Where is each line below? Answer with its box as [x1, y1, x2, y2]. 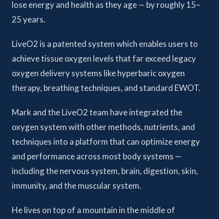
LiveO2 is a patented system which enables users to [12, 39, 198, 49]
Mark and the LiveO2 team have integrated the [12, 107, 182, 117]
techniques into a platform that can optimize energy [12, 136, 200, 147]
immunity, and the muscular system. [12, 180, 141, 191]
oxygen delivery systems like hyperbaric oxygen [12, 68, 185, 78]
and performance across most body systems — [12, 151, 181, 161]
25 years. [12, 14, 45, 24]
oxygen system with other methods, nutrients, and [12, 122, 195, 132]
